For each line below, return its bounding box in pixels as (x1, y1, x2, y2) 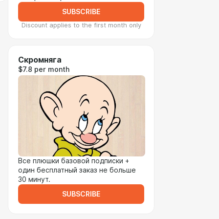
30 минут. (18, 175, 50, 183)
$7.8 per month (18, 66, 69, 73)
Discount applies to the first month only (21, 22, 141, 29)
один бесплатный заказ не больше (18, 166, 136, 174)
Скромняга (18, 55, 62, 65)
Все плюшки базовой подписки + (18, 157, 129, 165)
